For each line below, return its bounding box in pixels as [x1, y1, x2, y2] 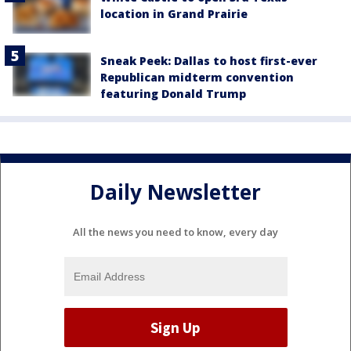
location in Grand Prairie [100, 6, 248, 22]
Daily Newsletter [90, 177, 261, 206]
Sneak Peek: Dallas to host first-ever [100, 52, 317, 68]
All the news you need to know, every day [73, 225, 278, 240]
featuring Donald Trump [100, 85, 246, 101]
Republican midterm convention [100, 69, 294, 85]
